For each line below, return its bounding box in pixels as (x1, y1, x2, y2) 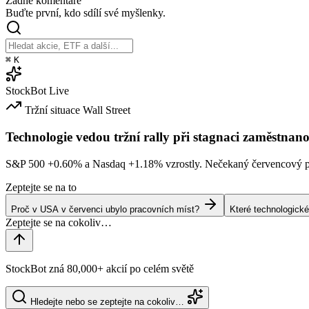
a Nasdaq (82, 157, 128, 170)
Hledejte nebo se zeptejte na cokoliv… (30, 296, 184, 307)
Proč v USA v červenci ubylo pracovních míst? (11, 203, 199, 215)
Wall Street (83, 104, 130, 117)
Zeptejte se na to (6, 181, 77, 193)
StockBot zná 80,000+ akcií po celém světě (6, 262, 194, 275)
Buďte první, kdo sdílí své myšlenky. (6, 7, 166, 19)
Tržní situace (25, 104, 80, 117)
